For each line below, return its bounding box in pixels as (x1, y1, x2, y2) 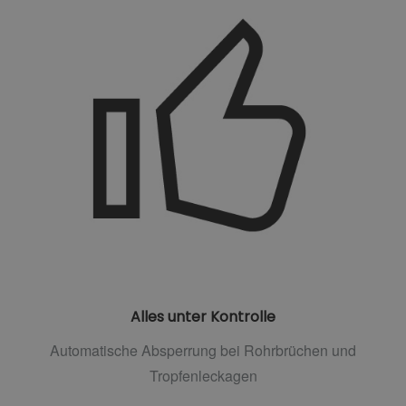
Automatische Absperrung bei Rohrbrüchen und (50, 340, 356, 362)
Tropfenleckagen (149, 365, 257, 387)
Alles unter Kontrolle (130, 306, 275, 328)
